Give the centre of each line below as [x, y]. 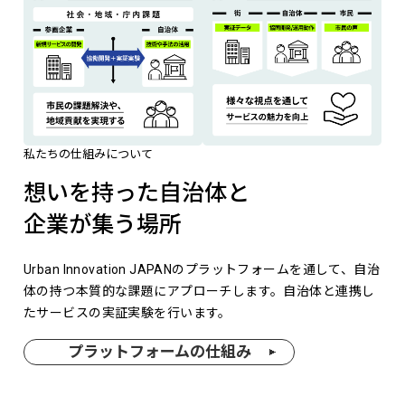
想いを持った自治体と [137, 193]
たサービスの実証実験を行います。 [127, 313]
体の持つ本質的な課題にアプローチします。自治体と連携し [199, 292]
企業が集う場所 [103, 225]
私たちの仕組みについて [89, 154]
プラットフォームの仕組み [159, 352]
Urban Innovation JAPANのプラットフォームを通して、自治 [202, 270]
